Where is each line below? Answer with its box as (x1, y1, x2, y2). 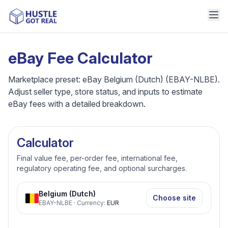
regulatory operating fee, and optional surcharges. (17, 164, 187, 173)
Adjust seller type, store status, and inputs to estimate (8, 87, 203, 97)
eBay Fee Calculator (8, 49, 153, 67)
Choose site (153, 193, 196, 202)
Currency (76, 199, 104, 207)
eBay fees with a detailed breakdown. (8, 99, 146, 109)
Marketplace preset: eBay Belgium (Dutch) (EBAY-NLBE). (8, 74, 220, 84)
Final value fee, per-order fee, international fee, (17, 154, 178, 162)
